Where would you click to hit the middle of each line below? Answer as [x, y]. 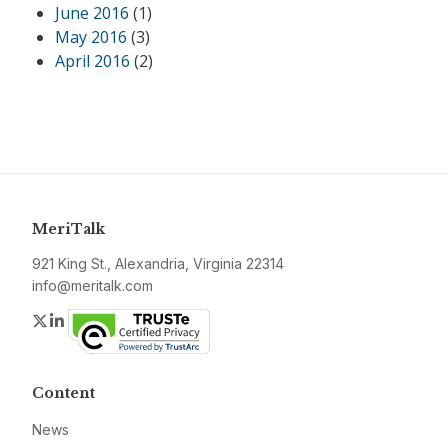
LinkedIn [97, 320]
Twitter [74, 320]
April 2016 [92, 61]
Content [63, 393]
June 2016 [92, 13]
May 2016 [91, 37]
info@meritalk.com [92, 285]
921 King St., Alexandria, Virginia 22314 [158, 263]
